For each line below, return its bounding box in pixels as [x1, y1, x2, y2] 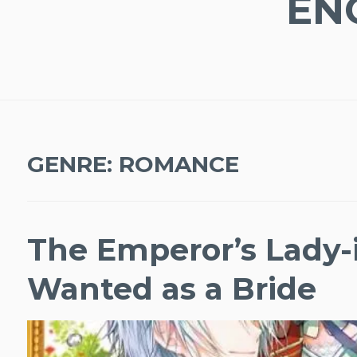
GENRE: [26, 150, 119, 178]
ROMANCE [118, 150, 239, 178]
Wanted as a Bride [26, 270, 316, 308]
